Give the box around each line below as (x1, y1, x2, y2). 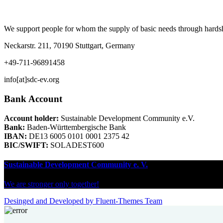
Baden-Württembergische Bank (25, 122, 126, 131)
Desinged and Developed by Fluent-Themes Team (4, 197, 162, 206)
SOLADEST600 (48, 140, 104, 149)
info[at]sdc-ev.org (4, 75, 59, 84)
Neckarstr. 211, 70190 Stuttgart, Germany (4, 41, 135, 50)
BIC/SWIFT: (4, 140, 48, 149)
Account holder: (4, 113, 59, 122)
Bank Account (4, 94, 62, 105)
